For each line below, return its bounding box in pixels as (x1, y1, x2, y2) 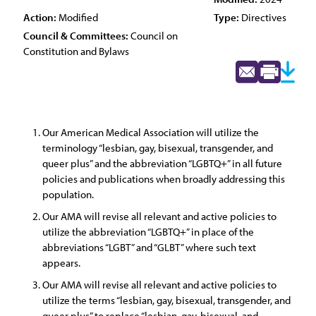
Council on (128, 29, 178, 42)
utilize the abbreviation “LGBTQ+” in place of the (42, 225, 254, 238)
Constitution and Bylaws (23, 44, 129, 58)
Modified (56, 11, 98, 24)
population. (42, 188, 94, 201)
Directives (239, 11, 286, 24)
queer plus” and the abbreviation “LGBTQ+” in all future (42, 157, 282, 170)
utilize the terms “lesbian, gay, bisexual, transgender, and (42, 293, 291, 307)
